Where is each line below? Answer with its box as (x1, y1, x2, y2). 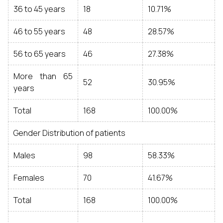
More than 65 (13, 71, 73, 82)
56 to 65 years (13, 48, 66, 59)
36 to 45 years (13, 3, 65, 14)
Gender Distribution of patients (13, 127, 125, 138)
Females (13, 172, 44, 183)
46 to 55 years (13, 26, 65, 37)
